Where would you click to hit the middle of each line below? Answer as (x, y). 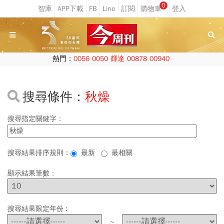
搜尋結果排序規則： (39, 153)
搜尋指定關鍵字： (35, 119)
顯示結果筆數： (32, 173)
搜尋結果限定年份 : (39, 209)
